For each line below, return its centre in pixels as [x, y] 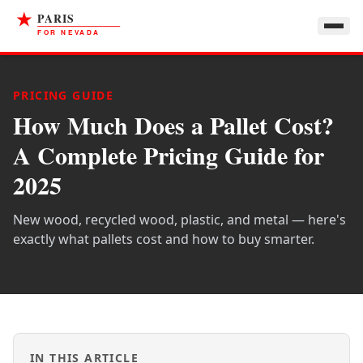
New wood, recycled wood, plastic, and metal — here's [179, 220]
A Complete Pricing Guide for [169, 155]
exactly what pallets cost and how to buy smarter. [164, 239]
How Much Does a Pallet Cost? [173, 125]
